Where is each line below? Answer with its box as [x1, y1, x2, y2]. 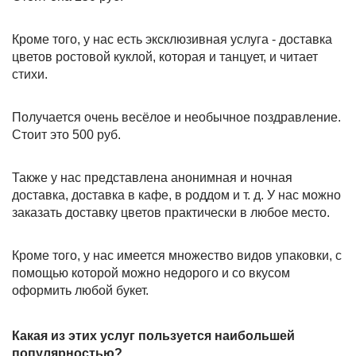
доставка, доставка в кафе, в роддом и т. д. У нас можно [12, 188, 341, 202]
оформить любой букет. [12, 283, 149, 297]
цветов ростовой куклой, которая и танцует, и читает [12, 49, 318, 64]
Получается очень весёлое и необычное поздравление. [12, 110, 341, 124]
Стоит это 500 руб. [12, 127, 121, 141]
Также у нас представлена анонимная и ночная [12, 170, 292, 184]
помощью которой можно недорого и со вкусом [12, 265, 290, 280]
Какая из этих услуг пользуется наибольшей [12, 328, 295, 342]
